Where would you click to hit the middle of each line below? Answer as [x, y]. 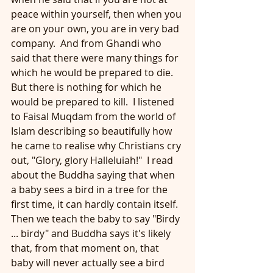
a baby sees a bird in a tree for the [90, 190]
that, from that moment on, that [86, 248]
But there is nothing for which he [87, 87]
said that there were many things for [96, 58]
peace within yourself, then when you [97, 14]
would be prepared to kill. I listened [94, 102]
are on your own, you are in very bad [96, 29]
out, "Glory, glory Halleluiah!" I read [93, 160]
